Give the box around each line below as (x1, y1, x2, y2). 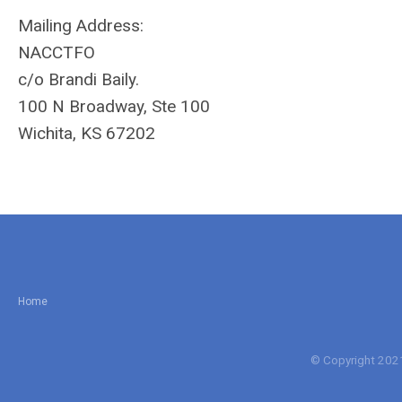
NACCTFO (18, 42, 95, 63)
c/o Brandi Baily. (18, 69, 139, 90)
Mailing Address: (18, 15, 144, 36)
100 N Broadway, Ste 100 (18, 96, 210, 117)
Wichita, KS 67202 (18, 123, 155, 144)
